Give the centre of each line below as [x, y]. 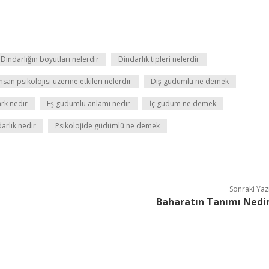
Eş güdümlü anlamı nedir [89, 104]
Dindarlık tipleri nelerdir [159, 59]
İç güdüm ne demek [183, 104]
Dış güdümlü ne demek [190, 81]
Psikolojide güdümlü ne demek [107, 126]
